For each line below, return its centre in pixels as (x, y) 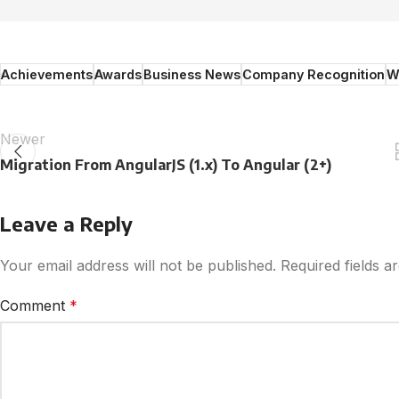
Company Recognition (313, 75)
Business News (192, 75)
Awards (118, 75)
